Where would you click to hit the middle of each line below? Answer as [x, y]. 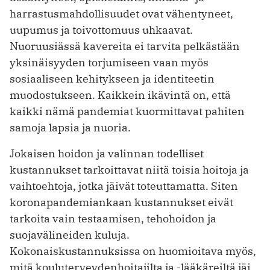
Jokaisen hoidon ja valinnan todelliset [107, 154]
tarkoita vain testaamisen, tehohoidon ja [113, 219]
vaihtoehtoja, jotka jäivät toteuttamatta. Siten [124, 186]
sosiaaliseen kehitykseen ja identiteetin [112, 79]
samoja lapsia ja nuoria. [70, 128]
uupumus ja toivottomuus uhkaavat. [101, 30]
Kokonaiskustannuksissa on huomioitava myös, [133, 251]
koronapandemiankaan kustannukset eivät [121, 202]
